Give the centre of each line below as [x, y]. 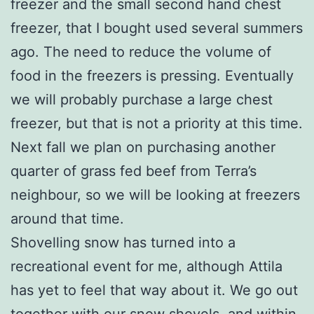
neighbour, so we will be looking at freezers [155, 194]
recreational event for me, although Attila [146, 266]
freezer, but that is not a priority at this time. [157, 123]
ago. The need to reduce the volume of [141, 52]
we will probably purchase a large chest [142, 99]
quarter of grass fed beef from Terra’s [134, 171]
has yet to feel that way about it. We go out [154, 290]
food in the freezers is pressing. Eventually [152, 75]
